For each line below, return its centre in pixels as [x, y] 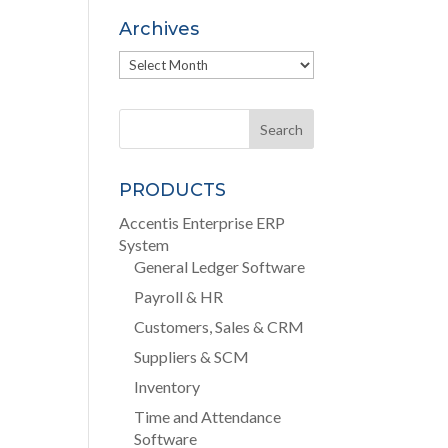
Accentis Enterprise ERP [202, 222]
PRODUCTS [173, 190]
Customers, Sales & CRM [219, 326]
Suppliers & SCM [192, 356]
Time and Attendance [208, 416]
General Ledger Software [220, 266]
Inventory [167, 386]
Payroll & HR [179, 296]
